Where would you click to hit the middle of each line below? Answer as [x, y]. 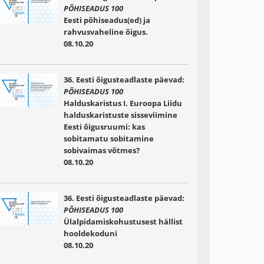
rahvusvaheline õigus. [105, 32]
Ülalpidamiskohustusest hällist [123, 222]
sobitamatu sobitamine [108, 138]
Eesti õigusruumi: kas [104, 127]
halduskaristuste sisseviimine [120, 115]
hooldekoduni [90, 233]
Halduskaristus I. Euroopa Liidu [123, 103]
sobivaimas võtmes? [101, 150]
